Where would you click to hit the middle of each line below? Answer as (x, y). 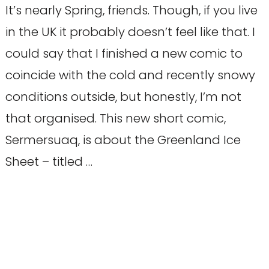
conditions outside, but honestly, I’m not (123, 97)
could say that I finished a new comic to (124, 54)
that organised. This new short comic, (115, 119)
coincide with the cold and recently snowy (130, 75)
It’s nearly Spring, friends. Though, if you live (131, 11)
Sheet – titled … (49, 162)
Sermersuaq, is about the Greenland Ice (123, 140)
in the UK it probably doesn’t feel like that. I (130, 32)
